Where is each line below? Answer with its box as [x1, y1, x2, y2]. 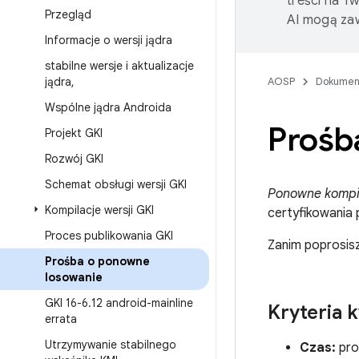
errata [45, 312, 77, 326]
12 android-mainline [91, 296, 193, 310]
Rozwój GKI [45, 151, 103, 166]
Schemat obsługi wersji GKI [45, 177, 187, 192]
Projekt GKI [45, 126, 103, 140]
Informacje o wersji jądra [45, 33, 172, 47]
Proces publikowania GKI [45, 228, 173, 243]
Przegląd [45, 7, 91, 22]
